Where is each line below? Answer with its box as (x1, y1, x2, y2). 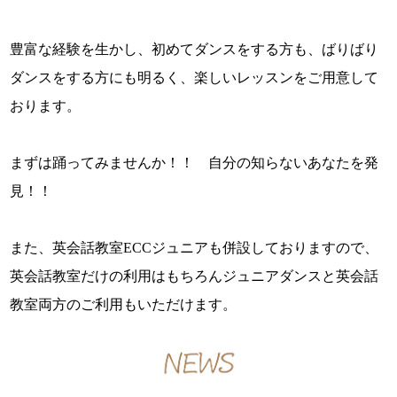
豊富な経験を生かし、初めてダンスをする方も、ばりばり (10, 41, 379, 57)
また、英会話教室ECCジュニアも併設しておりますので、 (10, 239, 379, 255)
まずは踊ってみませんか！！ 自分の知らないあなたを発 (10, 154, 379, 170)
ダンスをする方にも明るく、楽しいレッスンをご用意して (10, 69, 379, 85)
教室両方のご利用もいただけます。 (10, 296, 237, 312)
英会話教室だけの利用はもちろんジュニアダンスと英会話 (10, 268, 379, 284)
